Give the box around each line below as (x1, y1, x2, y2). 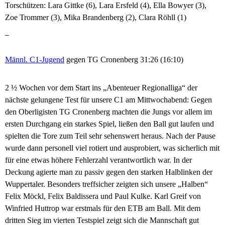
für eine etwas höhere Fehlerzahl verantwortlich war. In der (5, 156, 192, 165)
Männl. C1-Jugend (5, 55, 64, 64)
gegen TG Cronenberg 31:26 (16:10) (64, 55, 183, 64)
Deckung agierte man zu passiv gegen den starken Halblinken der (5, 168, 212, 177)
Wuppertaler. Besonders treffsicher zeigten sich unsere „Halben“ (5, 180, 208, 189)
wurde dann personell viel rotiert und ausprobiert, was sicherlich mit (5, 144, 219, 153)
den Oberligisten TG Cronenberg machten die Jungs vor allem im (5, 107, 212, 117)
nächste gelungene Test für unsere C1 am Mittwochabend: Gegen (5, 95, 212, 104)
